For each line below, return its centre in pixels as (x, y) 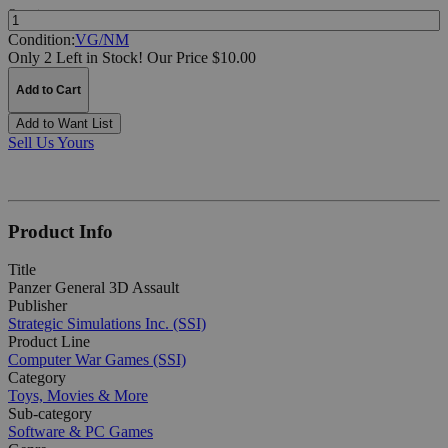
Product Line (49, 342)
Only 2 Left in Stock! (75, 57)
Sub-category (50, 414)
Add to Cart (48, 89)
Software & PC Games (80, 432)
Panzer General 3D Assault (93, 288)
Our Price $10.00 (201, 57)
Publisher (37, 306)
